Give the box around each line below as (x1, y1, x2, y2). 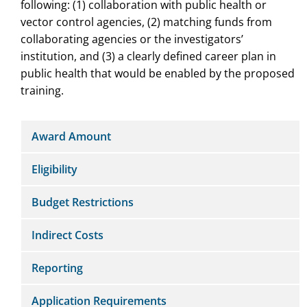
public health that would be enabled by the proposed (21, 65, 295, 81)
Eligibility (32, 161, 77, 177)
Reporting (32, 260, 83, 275)
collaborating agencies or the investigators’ (21, 31, 243, 47)
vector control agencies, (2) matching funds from (21, 14, 272, 29)
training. (21, 82, 64, 98)
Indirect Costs (32, 227, 103, 243)
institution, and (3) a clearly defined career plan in (21, 48, 276, 64)
